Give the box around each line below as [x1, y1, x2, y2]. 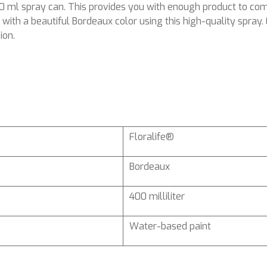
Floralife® [129, 131, 174, 143]
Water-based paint [129, 220, 211, 232]
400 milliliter [129, 190, 185, 203]
